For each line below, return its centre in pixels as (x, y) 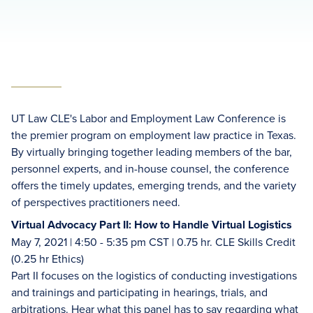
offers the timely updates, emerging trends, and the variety (154, 185)
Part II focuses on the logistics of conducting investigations (154, 275)
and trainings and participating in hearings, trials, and (139, 292)
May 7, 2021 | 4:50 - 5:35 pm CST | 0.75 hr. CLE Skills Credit (153, 242)
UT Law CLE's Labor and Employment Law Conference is (148, 118)
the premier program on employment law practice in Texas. (154, 135)
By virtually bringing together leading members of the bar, (152, 152)
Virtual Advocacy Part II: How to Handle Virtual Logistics (152, 225)
